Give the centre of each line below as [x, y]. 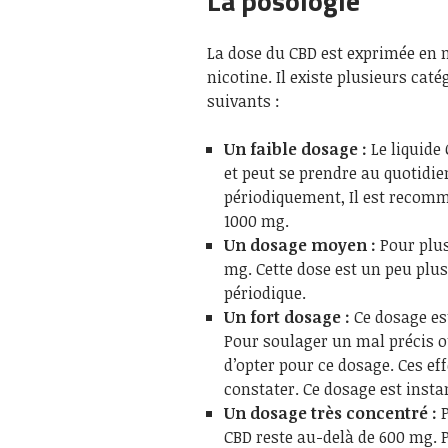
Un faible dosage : [297, 148]
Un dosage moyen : [302, 244]
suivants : [243, 100]
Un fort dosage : [289, 316]
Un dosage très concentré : [332, 412]
